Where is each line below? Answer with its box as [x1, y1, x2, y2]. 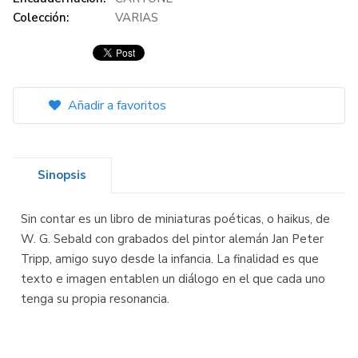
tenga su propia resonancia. [21, 291, 169, 308]
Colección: [13, 10, 69, 26]
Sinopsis [38, 167, 86, 184]
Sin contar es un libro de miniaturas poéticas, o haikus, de [21, 211, 330, 228]
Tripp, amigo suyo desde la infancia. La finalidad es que [21, 251, 319, 268]
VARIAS [115, 10, 158, 26]
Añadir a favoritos [65, 97, 166, 115]
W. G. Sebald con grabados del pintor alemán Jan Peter [21, 231, 324, 248]
